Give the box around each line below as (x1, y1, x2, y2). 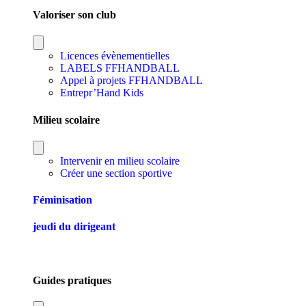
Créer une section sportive (60, 167, 172, 179)
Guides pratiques (33, 274, 111, 286)
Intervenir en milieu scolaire (60, 154, 180, 167)
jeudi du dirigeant (33, 221, 115, 233)
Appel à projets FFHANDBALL (60, 74, 203, 87)
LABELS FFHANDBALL (60, 62, 180, 74)
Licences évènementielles (60, 50, 169, 62)
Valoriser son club (33, 8, 116, 20)
